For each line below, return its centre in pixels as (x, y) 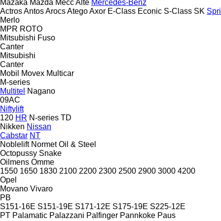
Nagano (41, 91)
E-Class (122, 11)
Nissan (39, 126)
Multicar (60, 73)
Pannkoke (138, 215)
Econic (150, 11)
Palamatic (30, 215)
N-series (44, 117)
